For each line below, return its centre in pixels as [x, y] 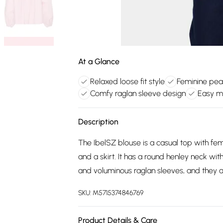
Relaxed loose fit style [127, 81]
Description [98, 122]
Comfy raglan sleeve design [138, 93]
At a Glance [99, 61]
